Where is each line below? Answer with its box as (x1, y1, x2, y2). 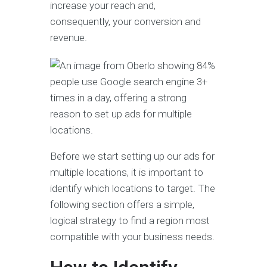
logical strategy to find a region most (50, 215, 210, 227)
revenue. (50, 32, 89, 44)
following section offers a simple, (50, 198, 194, 211)
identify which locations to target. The (50, 182, 215, 195)
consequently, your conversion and (50, 15, 201, 28)
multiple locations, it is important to (50, 166, 203, 179)
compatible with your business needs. (50, 231, 217, 243)
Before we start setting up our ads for (50, 150, 215, 163)
